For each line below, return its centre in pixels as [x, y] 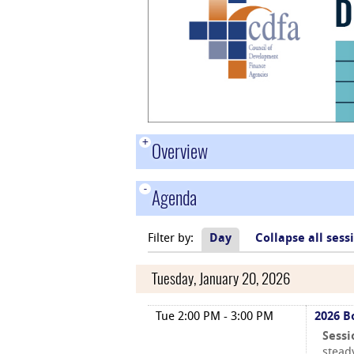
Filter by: [171, 239]
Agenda [174, 198]
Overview [180, 152]
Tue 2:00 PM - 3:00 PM [215, 318]
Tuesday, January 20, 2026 [221, 279]
